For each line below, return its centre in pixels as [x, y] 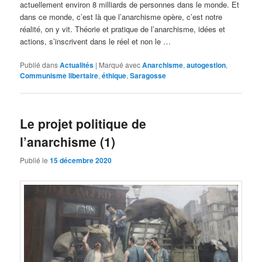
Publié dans [39, 65]
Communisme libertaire [59, 76]
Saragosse [148, 76]
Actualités [77, 65]
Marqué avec [120, 65]
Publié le [35, 160]
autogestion [206, 65]
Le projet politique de [83, 124]
